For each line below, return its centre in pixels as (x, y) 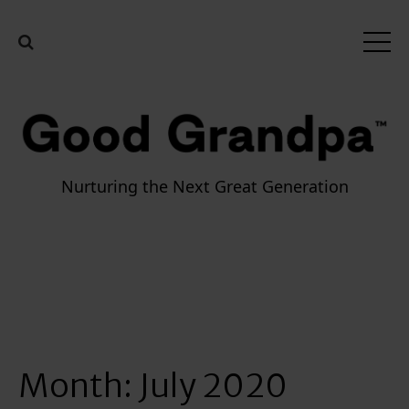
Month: (79, 386)
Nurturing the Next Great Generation (204, 187)
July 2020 (213, 386)
